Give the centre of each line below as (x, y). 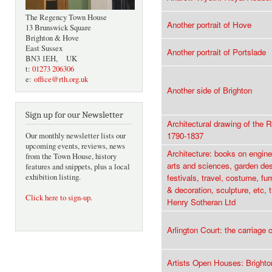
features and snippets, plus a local (78, 167)
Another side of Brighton (209, 90)
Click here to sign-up (58, 198)
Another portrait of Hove (209, 25)
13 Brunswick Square (58, 28)
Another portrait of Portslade (216, 52)
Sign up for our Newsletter (74, 115)
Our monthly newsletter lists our (76, 136)
